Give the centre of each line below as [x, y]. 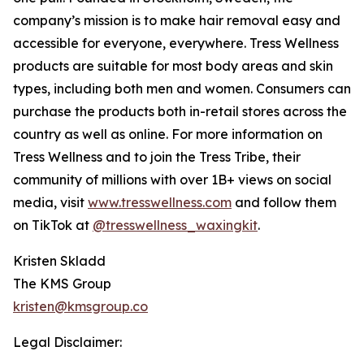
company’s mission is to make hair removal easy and [177, 21]
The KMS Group [62, 284]
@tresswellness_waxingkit [175, 225]
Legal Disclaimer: [67, 342]
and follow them [284, 203]
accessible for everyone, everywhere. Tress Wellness [176, 43]
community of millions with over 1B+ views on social [172, 180]
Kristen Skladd [59, 261]
